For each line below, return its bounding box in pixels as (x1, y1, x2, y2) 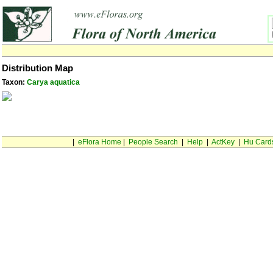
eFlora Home (77, 138, 121, 146)
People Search (128, 138, 178, 146)
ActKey (211, 138, 235, 146)
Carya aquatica (27, 78, 80, 87)
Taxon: (2, 78, 27, 87)
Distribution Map (2, 63, 73, 73)
